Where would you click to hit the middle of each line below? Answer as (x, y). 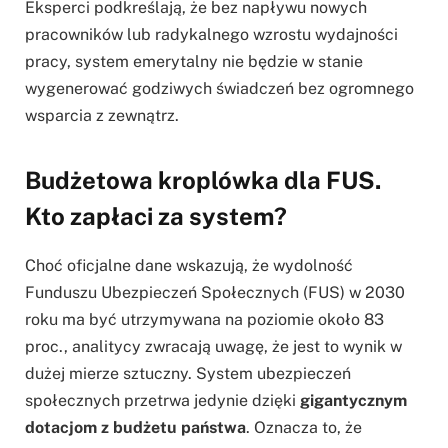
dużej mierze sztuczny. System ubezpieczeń (188, 373)
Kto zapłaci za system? (156, 215)
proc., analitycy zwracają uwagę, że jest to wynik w (213, 346)
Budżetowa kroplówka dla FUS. (203, 179)
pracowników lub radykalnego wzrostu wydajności (211, 35)
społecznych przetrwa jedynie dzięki (162, 400)
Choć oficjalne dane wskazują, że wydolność (189, 265)
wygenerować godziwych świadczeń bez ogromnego (219, 89)
